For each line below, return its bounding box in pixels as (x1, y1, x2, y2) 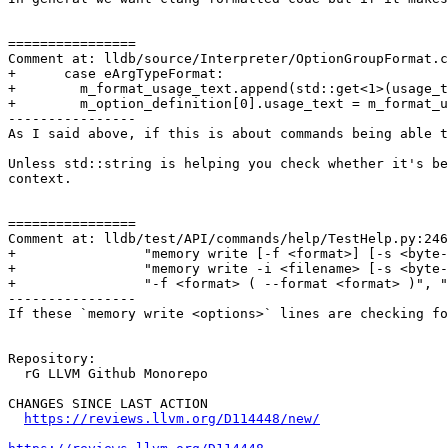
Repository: (8, 351, 96, 367)
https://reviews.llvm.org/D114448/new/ (24, 411, 320, 427)
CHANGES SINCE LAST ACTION (8, 396, 208, 412)
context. (8, 171, 72, 187)
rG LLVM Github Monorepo (8, 366, 24, 382)
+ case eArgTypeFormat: (8, 66, 224, 82)
